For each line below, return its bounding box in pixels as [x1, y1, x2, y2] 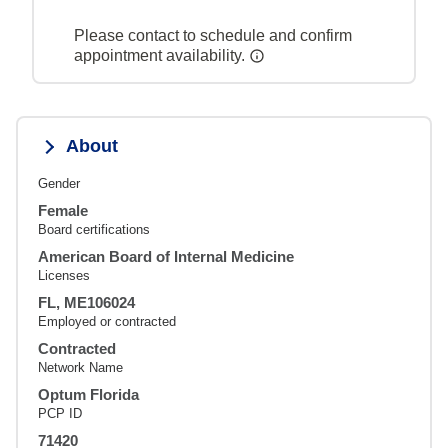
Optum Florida [38, 386, 139, 404]
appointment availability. [74, 47, 249, 65]
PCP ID [38, 406, 82, 422]
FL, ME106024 [38, 294, 135, 312]
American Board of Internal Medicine [38, 248, 294, 266]
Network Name [38, 360, 123, 376]
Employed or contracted [38, 314, 176, 330]
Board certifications [38, 222, 150, 238]
